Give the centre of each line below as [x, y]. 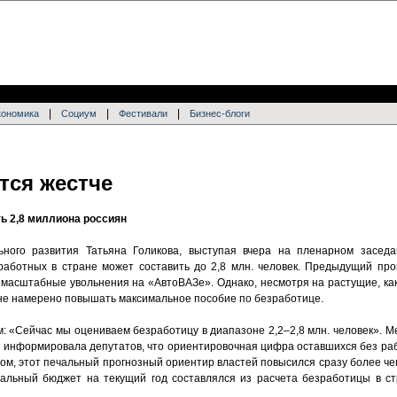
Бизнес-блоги [220, 113]
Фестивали [143, 113]
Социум [79, 113]
